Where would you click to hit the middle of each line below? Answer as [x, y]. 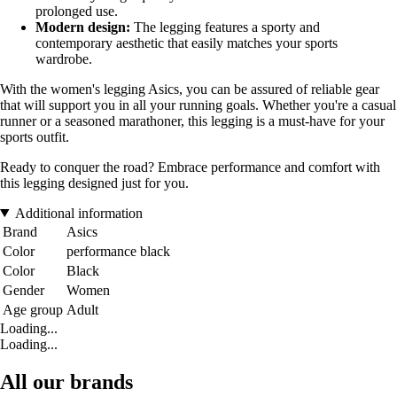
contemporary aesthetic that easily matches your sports [187, 43]
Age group [33, 309]
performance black [118, 251]
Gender [23, 290]
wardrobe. [64, 58]
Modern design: [83, 27]
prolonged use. [77, 11]
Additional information [78, 213]
